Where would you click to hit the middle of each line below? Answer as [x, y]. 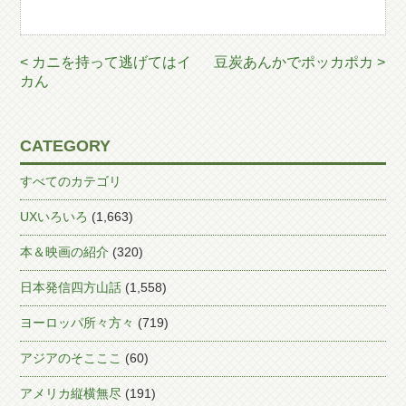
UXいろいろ [54, 217]
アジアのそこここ [71, 358]
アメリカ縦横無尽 [71, 393]
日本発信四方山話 [71, 287]
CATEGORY [66, 146]
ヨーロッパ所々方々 [77, 323]
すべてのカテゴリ [71, 181]
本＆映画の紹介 [65, 252]
